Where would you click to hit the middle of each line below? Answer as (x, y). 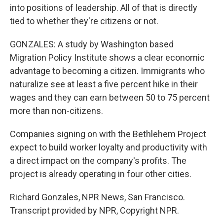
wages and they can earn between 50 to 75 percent (110, 98)
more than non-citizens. (56, 111)
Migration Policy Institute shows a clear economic (107, 58)
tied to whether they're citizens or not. (84, 21)
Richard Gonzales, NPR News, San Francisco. (97, 197)
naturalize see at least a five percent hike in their (104, 84)
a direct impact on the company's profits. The (98, 161)
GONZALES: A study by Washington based (92, 44)
